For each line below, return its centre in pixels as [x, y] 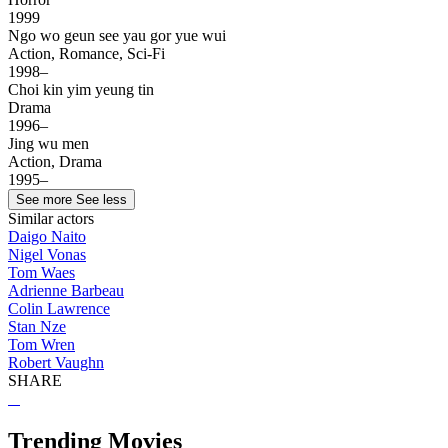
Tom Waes [41, 273]
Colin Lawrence [59, 309]
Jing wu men [48, 144]
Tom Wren [41, 345]
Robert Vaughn [56, 363]
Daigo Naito [47, 237]
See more [44, 200]
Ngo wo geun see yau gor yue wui [119, 36]
